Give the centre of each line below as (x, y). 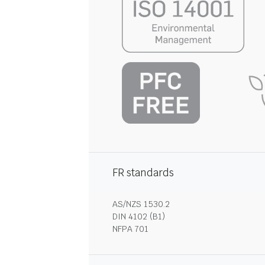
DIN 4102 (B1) (139, 216)
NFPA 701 (130, 229)
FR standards (143, 173)
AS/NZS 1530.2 (141, 204)
